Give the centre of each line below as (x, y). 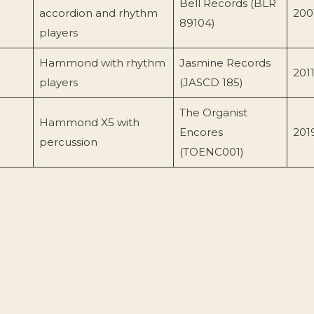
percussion (68, 142)
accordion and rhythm (98, 13)
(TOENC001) (211, 151)
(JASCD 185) (211, 82)
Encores (201, 132)
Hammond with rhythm (102, 62)
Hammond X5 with (89, 122)
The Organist (213, 112)
